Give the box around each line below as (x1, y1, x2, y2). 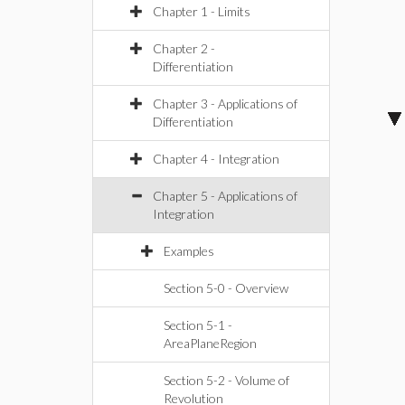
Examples (164, 243, 214, 259)
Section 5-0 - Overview (164, 280, 288, 296)
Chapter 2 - (153, 41, 215, 56)
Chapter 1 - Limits (153, 4, 250, 19)
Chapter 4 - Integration (153, 151, 279, 166)
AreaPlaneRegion (164, 335, 257, 351)
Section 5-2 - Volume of (164, 372, 289, 388)
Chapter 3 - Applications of (153, 96, 297, 111)
